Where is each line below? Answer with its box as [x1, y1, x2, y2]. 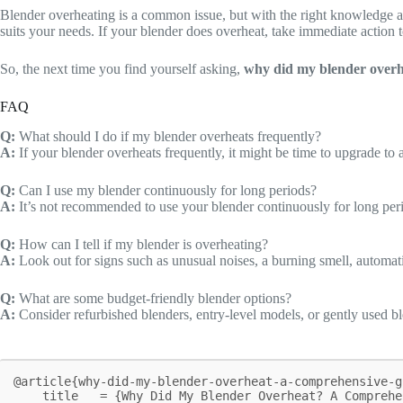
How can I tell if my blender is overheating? [15, 236, 268, 252]
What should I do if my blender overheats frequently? [15, 128, 321, 144]
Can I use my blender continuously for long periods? [15, 182, 317, 198]
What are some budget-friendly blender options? [15, 290, 291, 306]
